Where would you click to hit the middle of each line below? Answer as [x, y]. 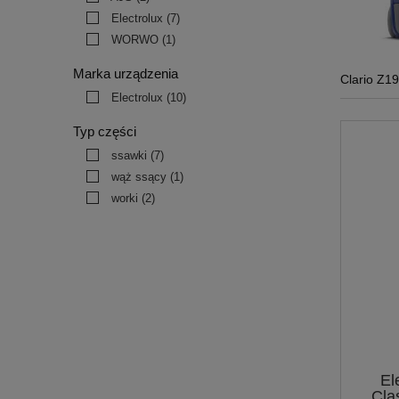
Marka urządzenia [126, 74]
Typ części [105, 132]
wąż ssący [139, 177]
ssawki [129, 156]
